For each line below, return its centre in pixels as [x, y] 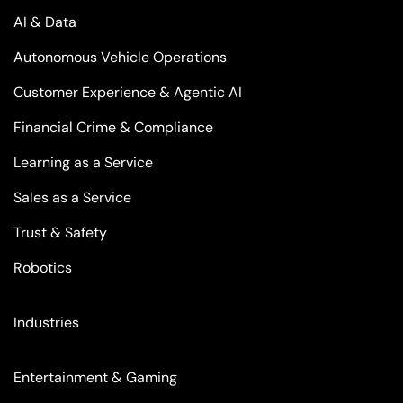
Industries [46, 322]
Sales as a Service [72, 197]
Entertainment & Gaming [95, 377]
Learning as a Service [83, 162]
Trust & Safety [60, 233]
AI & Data [45, 22]
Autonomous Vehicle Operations [120, 57]
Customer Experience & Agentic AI [128, 92]
